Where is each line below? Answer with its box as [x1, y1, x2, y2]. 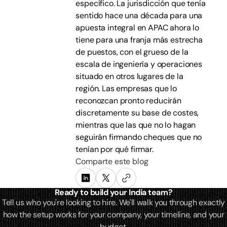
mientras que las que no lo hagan [75, 120, 196, 130]
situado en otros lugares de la [75, 71, 183, 82]
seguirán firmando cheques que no [75, 132, 202, 142]
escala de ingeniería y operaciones [75, 59, 202, 69]
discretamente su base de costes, [75, 107, 199, 118]
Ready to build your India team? [54, 187, 173, 198]
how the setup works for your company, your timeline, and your [3, 209, 224, 220]
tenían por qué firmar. [75, 144, 154, 155]
